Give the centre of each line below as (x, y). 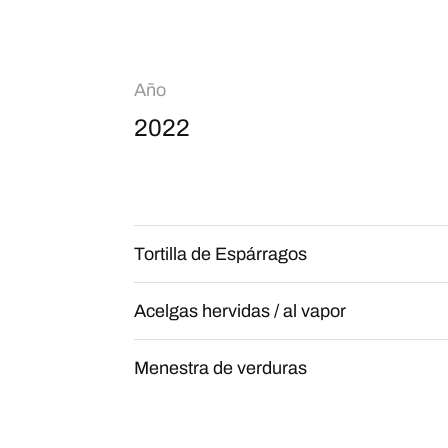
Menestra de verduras (220, 368)
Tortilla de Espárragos (220, 254)
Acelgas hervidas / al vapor (240, 311)
